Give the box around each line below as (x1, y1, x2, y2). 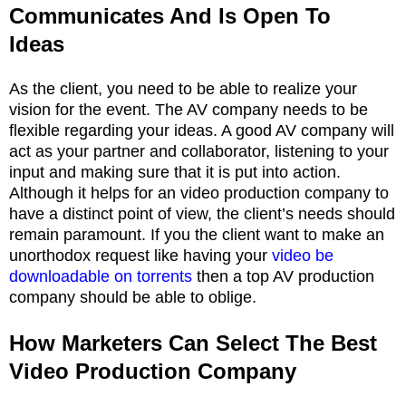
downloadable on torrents (9, 266, 192, 285)
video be (272, 246, 333, 265)
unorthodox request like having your (9, 246, 272, 265)
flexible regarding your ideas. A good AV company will (9, 121, 394, 140)
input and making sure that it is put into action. (9, 162, 341, 181)
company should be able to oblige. (9, 287, 256, 306)
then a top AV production (192, 266, 374, 285)
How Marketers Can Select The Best (9, 330, 377, 355)
